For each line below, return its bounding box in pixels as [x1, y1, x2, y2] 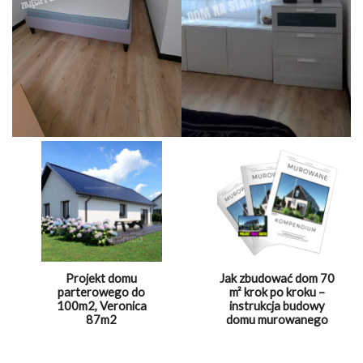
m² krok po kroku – [229, 284, 326, 300]
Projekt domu [66, 271, 138, 286]
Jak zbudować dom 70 [220, 271, 335, 286]
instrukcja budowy [229, 298, 326, 314]
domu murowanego [226, 312, 329, 327]
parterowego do [58, 284, 146, 300]
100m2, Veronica [56, 298, 147, 314]
